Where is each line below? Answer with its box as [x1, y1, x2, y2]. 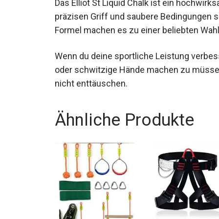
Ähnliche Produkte [55, 148, 194, 169]
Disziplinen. [55, 63, 99, 74]
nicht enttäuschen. [55, 116, 128, 127]
